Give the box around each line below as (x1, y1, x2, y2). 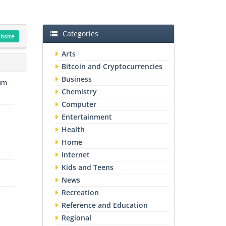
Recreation (61, 188, 99, 197)
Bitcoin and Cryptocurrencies (61, 62, 162, 71)
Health (61, 125, 85, 134)
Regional (61, 213, 91, 222)
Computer (61, 99, 96, 109)
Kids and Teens (61, 162, 114, 172)
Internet (61, 150, 90, 159)
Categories (62, 29, 98, 38)
